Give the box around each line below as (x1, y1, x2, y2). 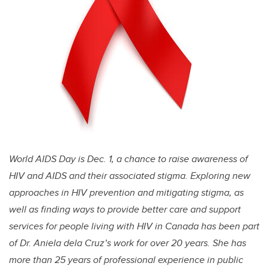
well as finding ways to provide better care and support (9, 202, 241, 217)
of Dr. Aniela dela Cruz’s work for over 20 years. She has (9, 236, 246, 250)
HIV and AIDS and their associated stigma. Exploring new (9, 169, 250, 183)
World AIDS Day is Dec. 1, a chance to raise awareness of (9, 152, 248, 166)
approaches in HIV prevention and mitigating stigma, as (9, 186, 244, 200)
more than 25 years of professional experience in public (9, 253, 243, 267)
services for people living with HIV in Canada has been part (9, 219, 259, 234)
